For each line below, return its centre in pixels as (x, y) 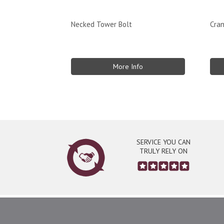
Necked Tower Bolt (101, 24)
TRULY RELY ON (163, 151)
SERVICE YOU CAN (163, 142)
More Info (128, 66)
